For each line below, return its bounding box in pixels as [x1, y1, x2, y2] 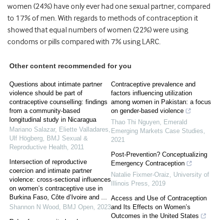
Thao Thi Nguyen [111, 118, 160, 126]
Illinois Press [111, 180, 148, 188]
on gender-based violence [111, 107, 184, 115]
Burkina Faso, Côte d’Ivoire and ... [9, 193, 107, 201]
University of [173, 171, 209, 179]
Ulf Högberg [9, 135, 43, 142]
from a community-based [9, 107, 80, 115]
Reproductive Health [9, 143, 67, 151]
